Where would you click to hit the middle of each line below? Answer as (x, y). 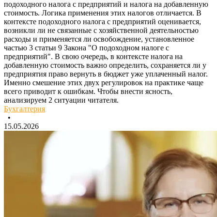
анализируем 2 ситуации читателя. (61, 100)
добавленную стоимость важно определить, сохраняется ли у (105, 65)
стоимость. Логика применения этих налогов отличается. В (103, 13)
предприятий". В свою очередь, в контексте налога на (93, 57)
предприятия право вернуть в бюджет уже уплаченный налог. (106, 74)
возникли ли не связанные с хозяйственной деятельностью (101, 31)
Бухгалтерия (24, 109)
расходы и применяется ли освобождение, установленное (99, 39)
